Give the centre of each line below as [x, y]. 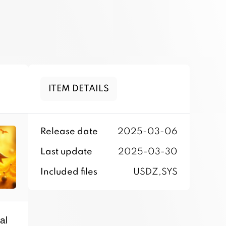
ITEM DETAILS [79, 89]
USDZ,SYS [155, 172]
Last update [66, 152]
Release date [69, 132]
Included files [69, 172]
